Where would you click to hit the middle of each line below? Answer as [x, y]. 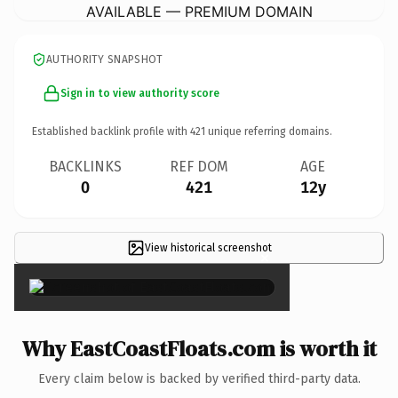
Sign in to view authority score [140, 93]
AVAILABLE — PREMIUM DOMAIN [199, 11]
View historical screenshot [208, 247]
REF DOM [199, 166]
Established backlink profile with [111, 131]
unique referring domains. [269, 131]
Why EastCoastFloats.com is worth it [199, 348]
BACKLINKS [85, 166]
